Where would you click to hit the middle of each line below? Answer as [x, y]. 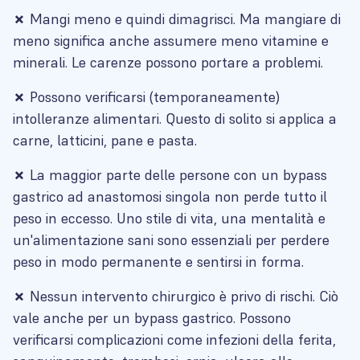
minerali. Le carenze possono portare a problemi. [168, 62]
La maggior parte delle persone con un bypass [178, 175]
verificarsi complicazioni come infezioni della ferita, [174, 340]
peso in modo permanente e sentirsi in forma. [158, 262]
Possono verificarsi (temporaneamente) [155, 97]
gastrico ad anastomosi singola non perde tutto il [170, 196]
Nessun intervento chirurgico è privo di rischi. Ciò [184, 296]
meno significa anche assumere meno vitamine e [171, 41]
